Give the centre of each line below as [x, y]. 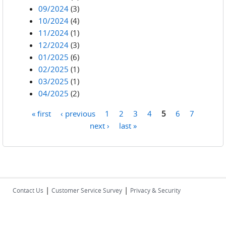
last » [128, 125]
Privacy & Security [155, 190]
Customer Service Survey [87, 190]
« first [41, 113]
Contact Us [28, 190]
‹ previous [78, 113]
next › [99, 125]
